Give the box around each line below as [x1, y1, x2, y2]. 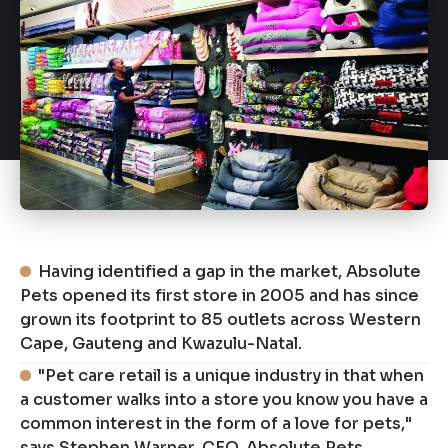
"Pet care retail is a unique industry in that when [38, 365, 425, 387]
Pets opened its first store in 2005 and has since [20, 285, 419, 307]
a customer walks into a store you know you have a [20, 389, 428, 411]
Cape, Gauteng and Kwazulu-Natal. [20, 333, 302, 355]
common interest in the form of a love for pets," [20, 413, 412, 435]
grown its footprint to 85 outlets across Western [20, 309, 421, 331]
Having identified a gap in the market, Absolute [38, 261, 422, 283]
